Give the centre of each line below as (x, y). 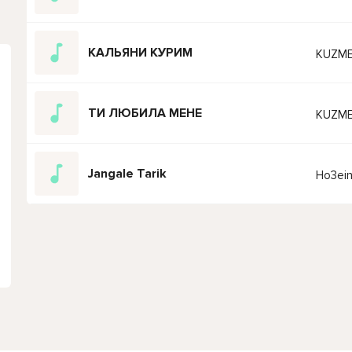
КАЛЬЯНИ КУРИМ (140, 52)
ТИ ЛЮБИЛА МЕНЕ (145, 113)
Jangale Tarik (127, 173)
